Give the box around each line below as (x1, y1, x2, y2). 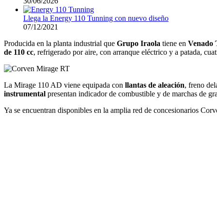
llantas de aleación (125, 80, 185, 89)
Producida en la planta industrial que (4, 39, 117, 47)
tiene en (160, 39, 188, 47)
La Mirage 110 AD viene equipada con (4, 80, 125, 89)
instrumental (4, 89, 46, 98)
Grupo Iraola (117, 39, 160, 47)
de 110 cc (4, 47, 33, 56)
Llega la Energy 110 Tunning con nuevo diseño (23, 14, 169, 22)
